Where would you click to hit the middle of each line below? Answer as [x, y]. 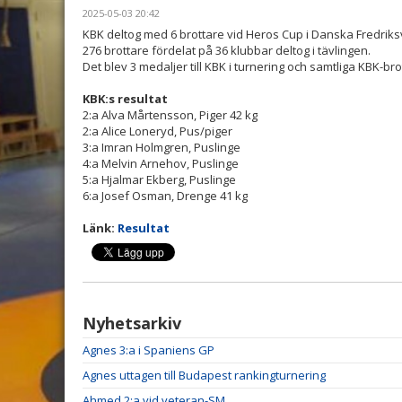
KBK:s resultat [125, 99]
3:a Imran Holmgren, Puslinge [162, 147]
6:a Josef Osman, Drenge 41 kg [165, 196]
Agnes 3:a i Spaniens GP [149, 350]
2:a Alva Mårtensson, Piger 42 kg [170, 115]
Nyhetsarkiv [132, 323]
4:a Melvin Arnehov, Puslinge [161, 163]
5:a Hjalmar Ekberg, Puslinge [159, 179]
